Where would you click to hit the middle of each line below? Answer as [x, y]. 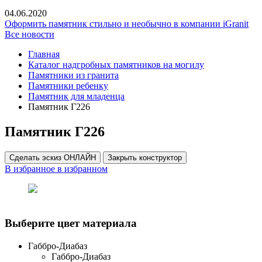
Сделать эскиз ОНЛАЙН [53, 158]
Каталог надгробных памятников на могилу [116, 65]
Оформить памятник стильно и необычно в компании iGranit [127, 24]
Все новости [30, 35]
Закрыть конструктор [145, 158]
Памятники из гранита [73, 75]
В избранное [30, 169]
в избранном [82, 169]
